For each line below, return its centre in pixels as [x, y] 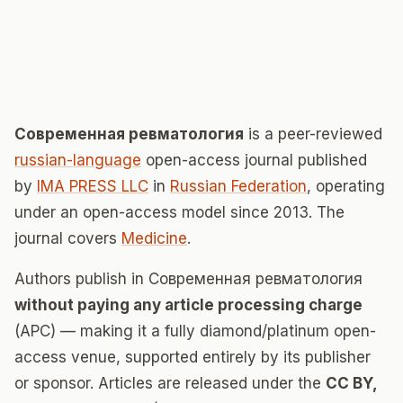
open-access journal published [254, 160]
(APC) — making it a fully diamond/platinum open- [195, 331]
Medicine [154, 238]
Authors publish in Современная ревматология [188, 279]
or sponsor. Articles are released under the [170, 383]
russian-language [78, 160]
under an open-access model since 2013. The [179, 212]
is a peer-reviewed [313, 134]
